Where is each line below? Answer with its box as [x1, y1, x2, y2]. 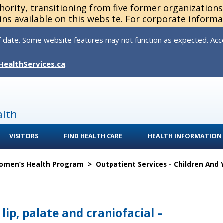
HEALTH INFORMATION [148, 132, 222, 140]
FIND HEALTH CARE [64, 132, 122, 140]
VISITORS [9, 132, 38, 140]
